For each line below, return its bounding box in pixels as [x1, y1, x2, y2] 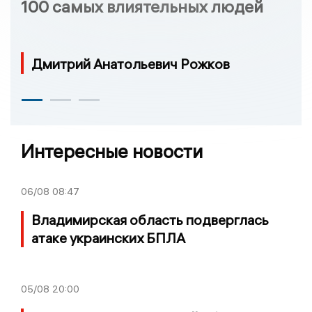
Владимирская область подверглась [31, 210, 269, 228]
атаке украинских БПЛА [31, 228, 185, 247]
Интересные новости [21, 139, 203, 163]
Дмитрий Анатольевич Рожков [31, 54, 230, 72]
